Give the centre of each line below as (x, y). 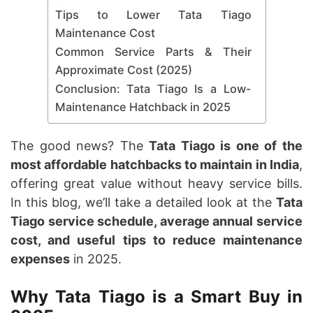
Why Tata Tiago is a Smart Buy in (156, 296)
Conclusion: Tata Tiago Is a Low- (153, 88)
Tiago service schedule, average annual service (156, 221)
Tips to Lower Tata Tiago (153, 14)
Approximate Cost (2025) (123, 70)
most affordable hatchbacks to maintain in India (155, 164)
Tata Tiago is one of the (226, 145)
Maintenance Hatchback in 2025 (143, 107)
